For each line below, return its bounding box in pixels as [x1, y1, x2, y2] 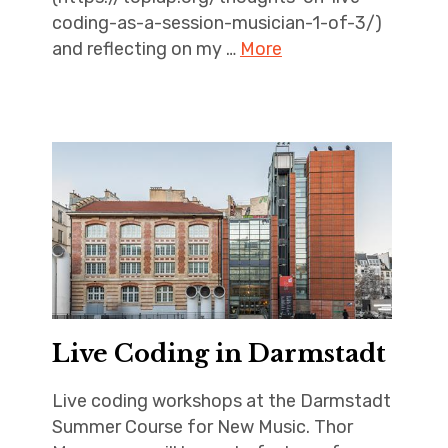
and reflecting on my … [51, 38, 240, 61]
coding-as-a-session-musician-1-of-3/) [51, 12, 382, 35]
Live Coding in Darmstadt [51, 339, 386, 369]
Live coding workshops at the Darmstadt [51, 390, 391, 413]
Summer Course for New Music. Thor [51, 416, 353, 439]
